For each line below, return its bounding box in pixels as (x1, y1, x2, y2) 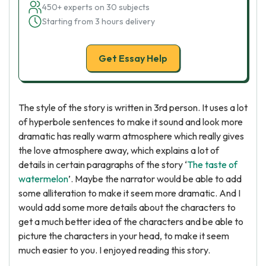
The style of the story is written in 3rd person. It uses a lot (18, 102, 248, 113)
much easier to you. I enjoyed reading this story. (18, 244, 210, 256)
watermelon (18, 173, 68, 185)
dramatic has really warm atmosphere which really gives (18, 130, 244, 142)
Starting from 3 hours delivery (42, 16, 155, 27)
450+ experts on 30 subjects (42, 2, 150, 12)
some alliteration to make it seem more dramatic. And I (18, 187, 240, 199)
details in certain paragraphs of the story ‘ (18, 159, 187, 170)
